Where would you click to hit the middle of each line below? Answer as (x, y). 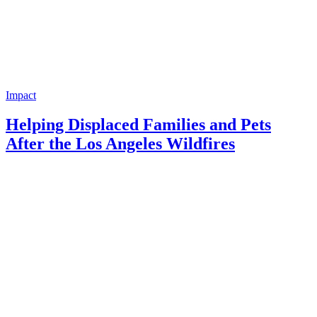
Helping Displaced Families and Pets (138, 125)
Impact (21, 95)
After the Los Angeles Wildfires (120, 144)
